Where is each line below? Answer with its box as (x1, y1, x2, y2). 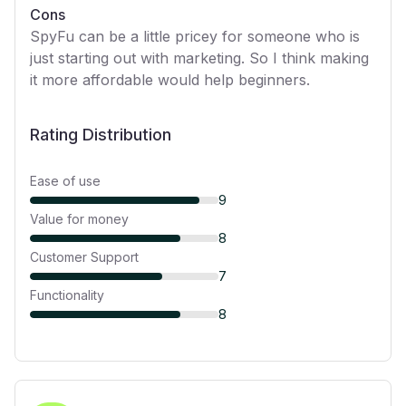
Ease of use (30, 173, 101, 188)
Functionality (30, 287, 104, 303)
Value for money (30, 211, 129, 227)
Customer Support (30, 249, 139, 265)
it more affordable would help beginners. (30, 71, 310, 89)
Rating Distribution (30, 125, 171, 144)
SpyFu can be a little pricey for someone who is (30, 27, 360, 45)
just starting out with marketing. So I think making (30, 49, 369, 67)
